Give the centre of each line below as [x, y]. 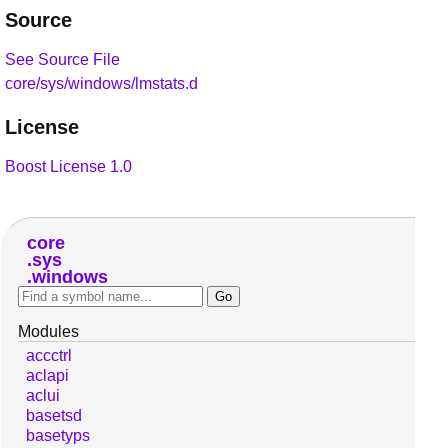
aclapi [47, 376]
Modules [48, 332]
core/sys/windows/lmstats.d [101, 83]
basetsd [54, 416]
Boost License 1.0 [68, 166]
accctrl [49, 356]
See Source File [62, 59]
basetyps [58, 436]
